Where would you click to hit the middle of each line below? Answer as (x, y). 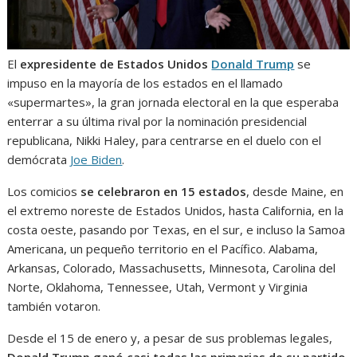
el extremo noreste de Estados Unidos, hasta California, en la (176, 211)
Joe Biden (96, 160)
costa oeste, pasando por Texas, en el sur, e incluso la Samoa (177, 230)
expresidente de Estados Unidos (116, 64)
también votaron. (54, 306)
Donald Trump (253, 64)
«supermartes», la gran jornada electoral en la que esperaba (173, 102)
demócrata (39, 160)
